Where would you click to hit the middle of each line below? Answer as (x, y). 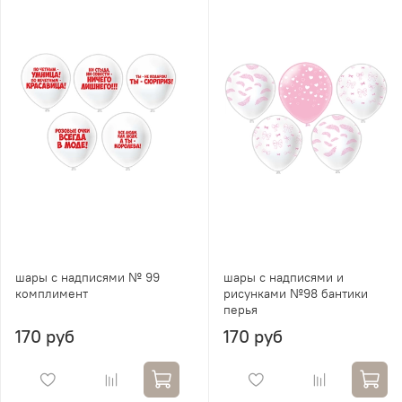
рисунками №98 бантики (296, 293)
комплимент (52, 293)
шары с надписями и (284, 277)
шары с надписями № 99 (87, 277)
